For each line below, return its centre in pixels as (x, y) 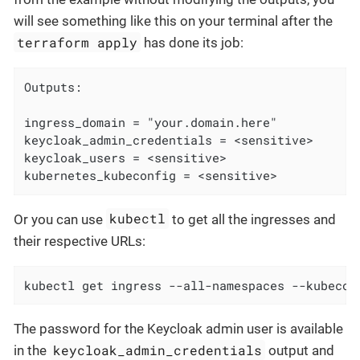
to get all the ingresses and (253, 219)
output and (300, 350)
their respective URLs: (80, 241)
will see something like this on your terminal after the (173, 21)
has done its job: (192, 43)
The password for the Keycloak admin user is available (178, 328)
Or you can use (60, 219)
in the (32, 350)
